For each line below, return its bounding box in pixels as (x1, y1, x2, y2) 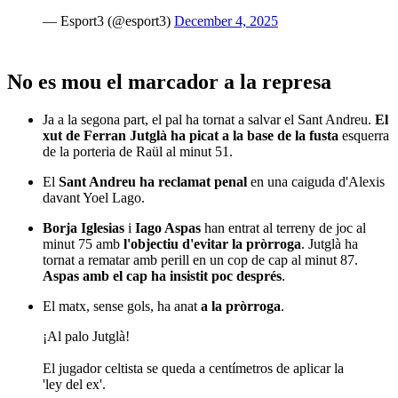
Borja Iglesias (43, 220, 124, 236)
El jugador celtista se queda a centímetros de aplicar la (43, 361, 344, 377)
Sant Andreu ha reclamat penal (59, 174, 247, 190)
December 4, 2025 (174, 12, 278, 28)
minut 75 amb (43, 236, 123, 252)
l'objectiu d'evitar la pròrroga (123, 236, 301, 252)
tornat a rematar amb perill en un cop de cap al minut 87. (43, 252, 358, 268)
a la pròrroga (201, 298, 281, 314)
